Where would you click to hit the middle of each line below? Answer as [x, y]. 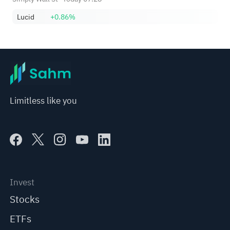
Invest [22, 183]
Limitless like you [44, 101]
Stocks [25, 199]
